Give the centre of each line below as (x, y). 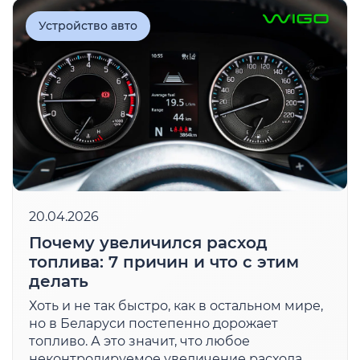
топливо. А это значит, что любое (139, 341)
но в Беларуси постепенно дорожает (153, 323)
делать (59, 281)
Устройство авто (88, 26)
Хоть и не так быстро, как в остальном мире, (176, 306)
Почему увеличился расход (148, 243)
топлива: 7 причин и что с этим (164, 262)
